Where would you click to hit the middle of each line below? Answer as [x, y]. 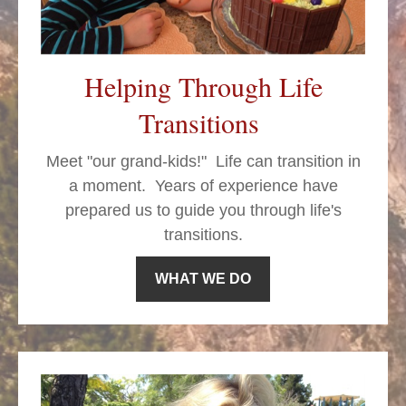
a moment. [111, 186]
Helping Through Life [203, 87]
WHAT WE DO [203, 279]
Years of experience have [246, 186]
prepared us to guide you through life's [203, 211]
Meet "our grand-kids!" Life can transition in [203, 162]
